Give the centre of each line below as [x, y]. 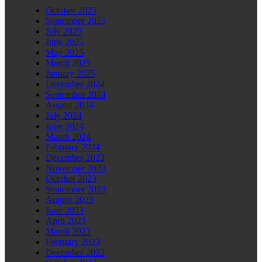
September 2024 [76, 95]
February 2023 [73, 242]
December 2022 [75, 253]
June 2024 [65, 126]
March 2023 [68, 232]
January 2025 [70, 74]
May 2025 [65, 53]
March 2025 [68, 63]
